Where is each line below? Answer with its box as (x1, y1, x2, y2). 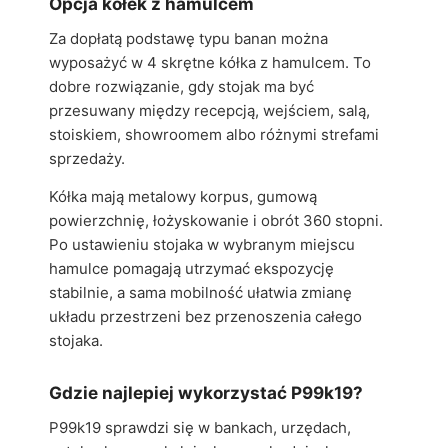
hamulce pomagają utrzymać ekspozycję (49, 259, 334, 278)
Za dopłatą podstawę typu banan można (49, 29, 328, 48)
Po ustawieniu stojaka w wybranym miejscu (49, 235, 355, 254)
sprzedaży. (49, 149, 125, 168)
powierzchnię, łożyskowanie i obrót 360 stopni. (49, 211, 383, 230)
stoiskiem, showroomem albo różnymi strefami (49, 125, 379, 144)
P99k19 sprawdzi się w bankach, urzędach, (49, 418, 351, 437)
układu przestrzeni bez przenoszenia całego (49, 307, 362, 326)
